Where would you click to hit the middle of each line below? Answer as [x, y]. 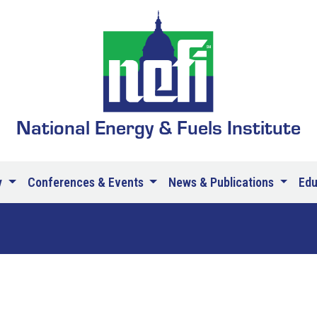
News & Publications [223, 182]
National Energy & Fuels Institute [158, 126]
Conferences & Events [87, 182]
